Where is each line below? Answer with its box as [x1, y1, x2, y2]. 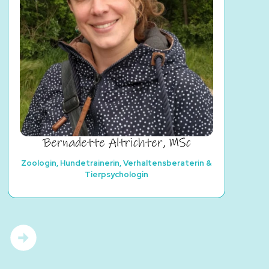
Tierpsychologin [85, 169, 148, 180]
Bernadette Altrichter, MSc [42, 135, 191, 151]
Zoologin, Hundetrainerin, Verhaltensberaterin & [21, 157, 212, 168]
